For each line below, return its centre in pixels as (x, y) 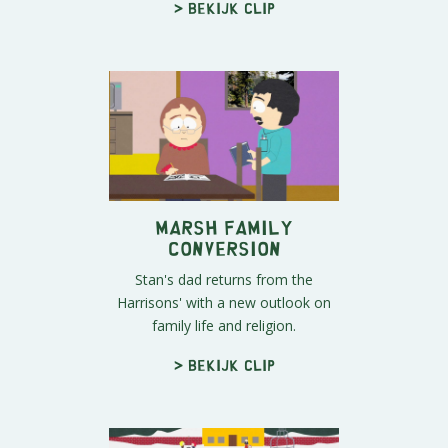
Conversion (224, 247)
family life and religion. (224, 325)
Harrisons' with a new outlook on (224, 302)
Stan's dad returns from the (224, 279)
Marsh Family (224, 226)
